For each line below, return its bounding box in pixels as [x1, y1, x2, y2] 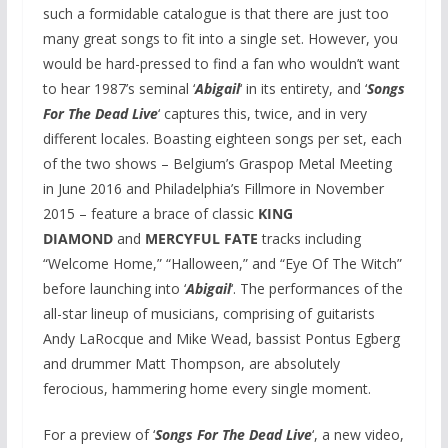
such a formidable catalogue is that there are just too [42, 4, 389, 24]
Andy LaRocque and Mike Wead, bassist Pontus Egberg [42, 329, 400, 349]
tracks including [257, 229, 361, 249]
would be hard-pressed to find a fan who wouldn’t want [42, 54, 400, 74]
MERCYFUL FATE [144, 229, 258, 249]
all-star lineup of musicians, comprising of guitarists [42, 304, 375, 324]
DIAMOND [42, 229, 113, 249]
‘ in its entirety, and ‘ [239, 79, 367, 99]
